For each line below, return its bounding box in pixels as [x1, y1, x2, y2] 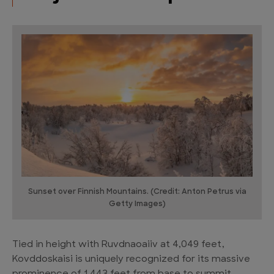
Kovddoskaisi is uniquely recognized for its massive [12, 255, 250, 265]
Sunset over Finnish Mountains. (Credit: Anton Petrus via [28, 188, 246, 196]
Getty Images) [108, 201, 166, 209]
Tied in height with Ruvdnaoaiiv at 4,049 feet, [12, 240, 224, 250]
